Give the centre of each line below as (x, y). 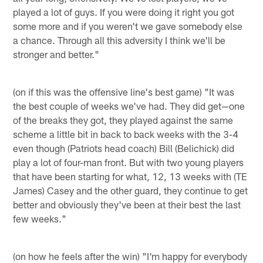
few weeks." (40, 218)
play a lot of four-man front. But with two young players (129, 162)
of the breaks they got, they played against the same (123, 119)
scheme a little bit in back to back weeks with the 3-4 (126, 134)
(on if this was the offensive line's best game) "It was (124, 91)
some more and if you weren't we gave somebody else (128, 26)
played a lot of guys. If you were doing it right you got (124, 11)
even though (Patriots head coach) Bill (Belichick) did (124, 148)
